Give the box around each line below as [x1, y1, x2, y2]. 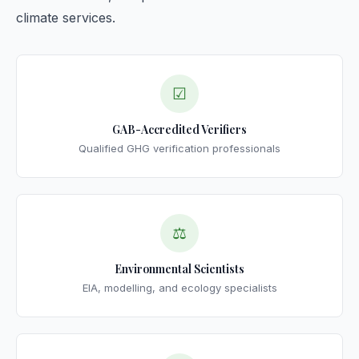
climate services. [16, 10, 115, 26]
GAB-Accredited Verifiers [112, 122, 247, 137]
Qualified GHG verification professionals [79, 142, 280, 155]
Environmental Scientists [115, 261, 244, 276]
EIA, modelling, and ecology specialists [82, 281, 277, 294]
